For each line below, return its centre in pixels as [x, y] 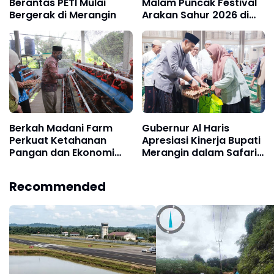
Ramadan [166, 165]
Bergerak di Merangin [63, 15]
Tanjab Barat [174, 28]
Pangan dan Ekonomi [62, 152]
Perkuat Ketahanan [58, 140]
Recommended [57, 186]
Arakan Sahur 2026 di [195, 15]
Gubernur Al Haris [185, 128]
